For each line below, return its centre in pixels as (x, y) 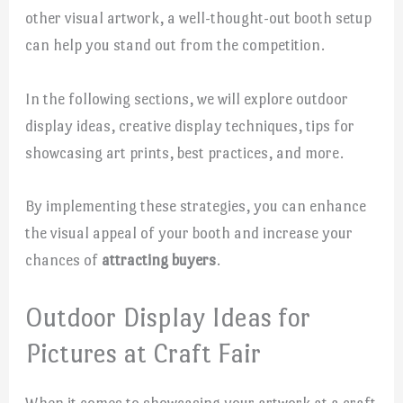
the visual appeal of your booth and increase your (189, 233)
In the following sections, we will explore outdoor (187, 99)
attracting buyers (159, 260)
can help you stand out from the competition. (175, 45)
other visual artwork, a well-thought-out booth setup (199, 18)
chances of (64, 260)
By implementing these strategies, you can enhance (196, 206)
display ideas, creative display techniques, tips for (190, 125)
